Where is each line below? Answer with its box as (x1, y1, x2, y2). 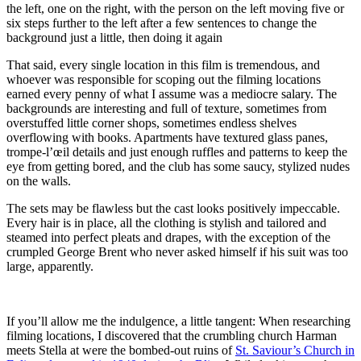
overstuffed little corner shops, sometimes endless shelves (6, 116, 297, 131)
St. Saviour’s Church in (235, 343, 355, 358)
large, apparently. (6, 259, 93, 274)
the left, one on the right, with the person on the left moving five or (6, 2, 344, 16)
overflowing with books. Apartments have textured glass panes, (6, 131, 328, 145)
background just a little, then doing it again (6, 31, 222, 45)
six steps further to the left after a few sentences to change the (6, 16, 317, 31)
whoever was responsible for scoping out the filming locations (6, 73, 321, 87)
